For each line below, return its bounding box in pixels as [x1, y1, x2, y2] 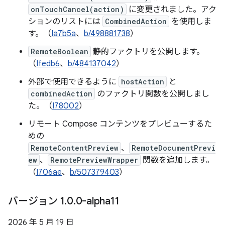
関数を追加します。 [141, 155, 214, 165]
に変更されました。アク [127, 5, 216, 15]
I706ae [36, 167, 62, 177]
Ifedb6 [36, 59, 60, 69]
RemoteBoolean [31, 47, 88, 56]
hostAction [121, 77, 164, 86]
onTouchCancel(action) [31, 5, 124, 14]
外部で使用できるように [28, 77, 119, 87]
